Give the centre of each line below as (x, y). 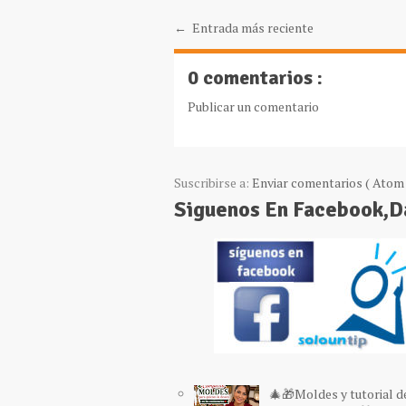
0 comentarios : (255, 77)
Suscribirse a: (213, 183)
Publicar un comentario (253, 106)
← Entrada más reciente (244, 28)
